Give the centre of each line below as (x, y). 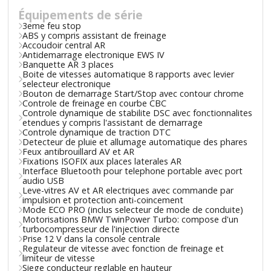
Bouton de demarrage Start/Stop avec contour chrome (133, 93)
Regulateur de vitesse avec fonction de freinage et (123, 248)
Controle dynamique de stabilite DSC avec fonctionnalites (138, 113)
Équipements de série (81, 15)
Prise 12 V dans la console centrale (92, 238)
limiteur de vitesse (59, 258)
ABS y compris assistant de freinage (95, 35)
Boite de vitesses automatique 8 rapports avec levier (129, 74)
